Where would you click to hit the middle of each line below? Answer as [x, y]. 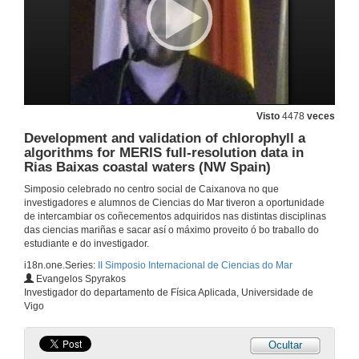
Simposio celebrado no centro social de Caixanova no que [151, 190]
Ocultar [285, 345]
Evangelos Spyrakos [80, 279]
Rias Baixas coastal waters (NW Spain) [147, 167]
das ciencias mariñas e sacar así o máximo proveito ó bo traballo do [171, 230]
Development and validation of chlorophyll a [165, 139]
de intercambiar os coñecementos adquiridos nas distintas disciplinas [175, 217]
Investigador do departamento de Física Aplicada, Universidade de [169, 293]
